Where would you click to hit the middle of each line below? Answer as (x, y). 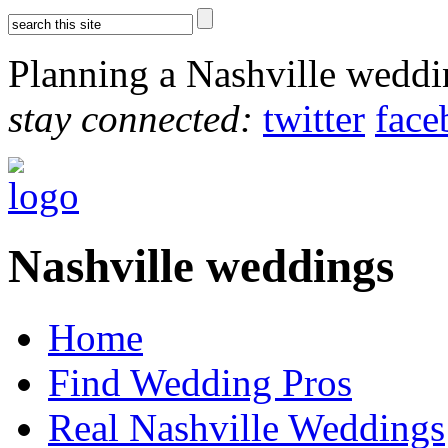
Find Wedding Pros (200, 382)
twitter (314, 118)
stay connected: (130, 118)
